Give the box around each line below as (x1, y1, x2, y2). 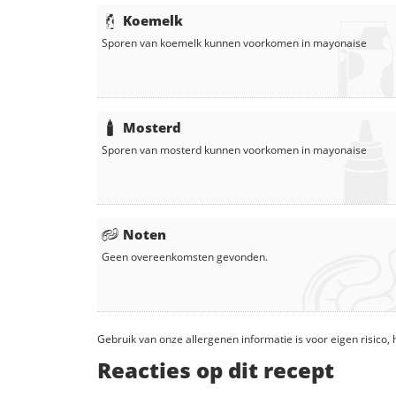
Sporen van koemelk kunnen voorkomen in (102, 35, 313, 51)
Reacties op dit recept (97, 355, 334, 385)
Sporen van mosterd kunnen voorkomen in (102, 142, 313, 158)
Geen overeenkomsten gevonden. (102, 249, 268, 265)
